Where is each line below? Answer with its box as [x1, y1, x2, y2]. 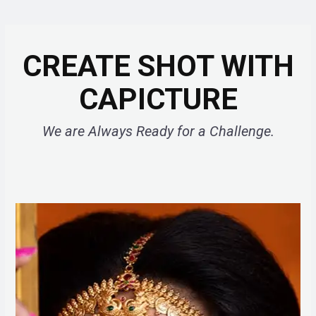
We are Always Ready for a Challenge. [42, 123, 274, 140]
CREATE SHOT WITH [22, 49, 294, 84]
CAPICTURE [78, 82, 238, 117]
